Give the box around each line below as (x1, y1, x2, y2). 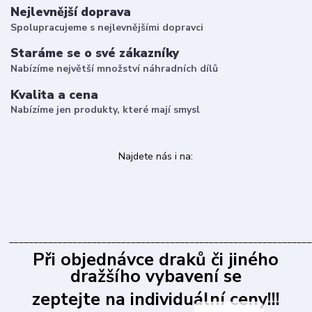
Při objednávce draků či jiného (33, 248, 279, 272)
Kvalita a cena (10, 86, 98, 103)
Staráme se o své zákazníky (10, 45, 179, 62)
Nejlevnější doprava (10, 3, 131, 21)
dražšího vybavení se (70, 265, 242, 289)
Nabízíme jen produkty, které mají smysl (10, 103, 200, 117)
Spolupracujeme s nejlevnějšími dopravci (10, 20, 203, 34)
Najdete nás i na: (118, 150, 194, 164)
